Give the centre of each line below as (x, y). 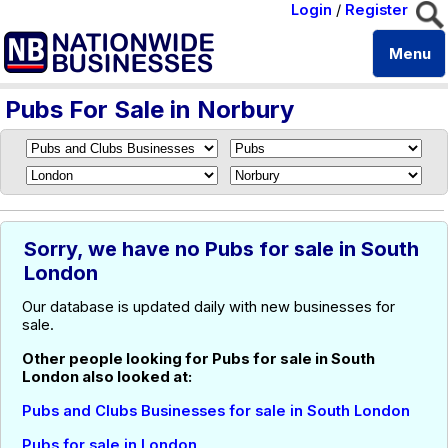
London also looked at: (107, 377)
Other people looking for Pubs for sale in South (198, 359)
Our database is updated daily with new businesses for (208, 307)
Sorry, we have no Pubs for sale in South (221, 249)
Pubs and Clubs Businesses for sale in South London (216, 411)
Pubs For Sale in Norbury (149, 109)
